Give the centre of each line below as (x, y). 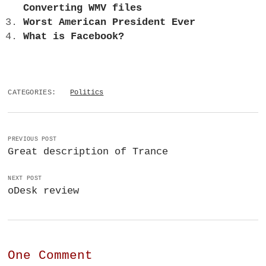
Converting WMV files (82, 8)
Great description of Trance (88, 152)
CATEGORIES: (32, 93)
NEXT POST (25, 179)
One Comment (50, 256)
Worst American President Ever (109, 22)
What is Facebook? (73, 36)
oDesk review (44, 191)
